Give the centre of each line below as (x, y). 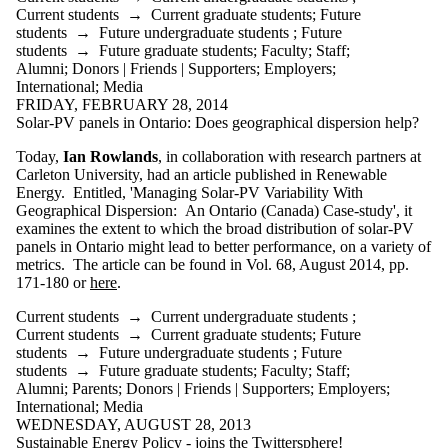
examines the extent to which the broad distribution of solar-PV (215, 228)
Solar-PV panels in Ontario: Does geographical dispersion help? (217, 122)
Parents (95, 388)
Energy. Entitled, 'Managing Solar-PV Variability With (189, 192)
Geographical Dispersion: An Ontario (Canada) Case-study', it (214, 210)
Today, (39, 156)
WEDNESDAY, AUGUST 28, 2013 (133, 424)
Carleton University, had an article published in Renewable (201, 174)
